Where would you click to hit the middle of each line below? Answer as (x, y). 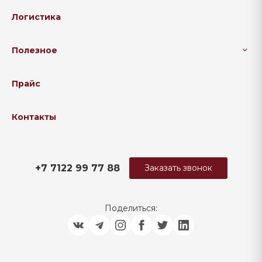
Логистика (36, 17)
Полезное (35, 50)
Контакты (34, 117)
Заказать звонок (178, 168)
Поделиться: (131, 208)
